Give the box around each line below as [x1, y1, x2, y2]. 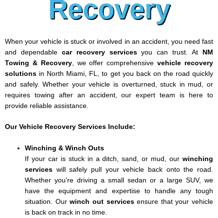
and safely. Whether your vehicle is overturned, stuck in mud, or [5, 80, 213, 88]
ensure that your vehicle [134, 198, 214, 206]
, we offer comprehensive [72, 59, 158, 67]
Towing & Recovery [5, 59, 72, 67]
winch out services [70, 198, 134, 206]
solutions [5, 70, 36, 77]
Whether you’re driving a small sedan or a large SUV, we [25, 177, 213, 184]
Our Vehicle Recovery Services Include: [5, 123, 135, 131]
